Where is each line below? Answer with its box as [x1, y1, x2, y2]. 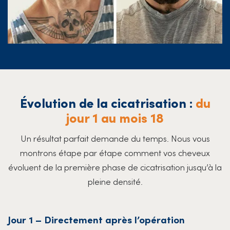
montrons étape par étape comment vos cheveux [20, 146, 210, 159]
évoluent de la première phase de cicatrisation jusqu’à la [8, 160, 222, 173]
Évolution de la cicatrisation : [20, 93, 196, 111]
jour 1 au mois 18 [66, 108, 164, 126]
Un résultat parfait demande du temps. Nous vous [20, 131, 210, 144]
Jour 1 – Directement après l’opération [8, 212, 185, 226]
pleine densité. [87, 175, 143, 187]
